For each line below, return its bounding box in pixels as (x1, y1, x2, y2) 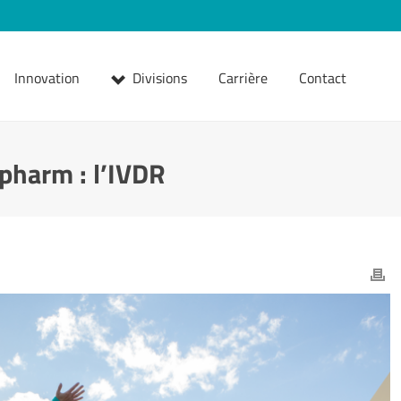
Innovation (14, 67, 80, 89)
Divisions (132, 67, 187, 89)
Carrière (218, 67, 268, 89)
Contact (299, 67, 346, 89)
